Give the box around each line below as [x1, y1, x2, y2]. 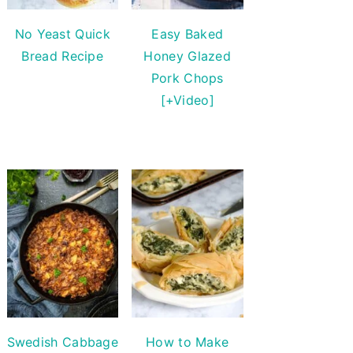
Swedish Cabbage [6, 334, 119, 351]
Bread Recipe [21, 47, 104, 64]
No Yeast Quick [14, 25, 110, 42]
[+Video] [160, 91, 214, 108]
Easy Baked [151, 25, 224, 42]
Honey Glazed [143, 47, 232, 64]
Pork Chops [150, 69, 224, 86]
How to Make [146, 334, 229, 351]
